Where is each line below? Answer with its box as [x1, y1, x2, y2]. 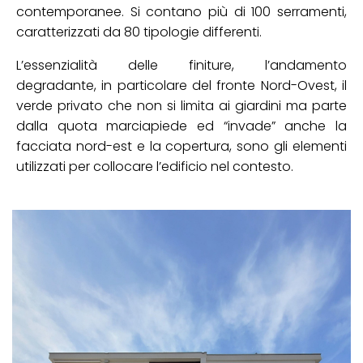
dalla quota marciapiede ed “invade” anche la [16, 116, 347, 135]
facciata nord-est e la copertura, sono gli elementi [16, 136, 347, 156]
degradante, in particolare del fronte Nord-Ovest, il [16, 75, 347, 95]
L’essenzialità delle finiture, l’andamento [16, 55, 347, 75]
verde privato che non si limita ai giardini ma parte [16, 96, 347, 115]
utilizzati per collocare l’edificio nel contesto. [16, 156, 293, 176]
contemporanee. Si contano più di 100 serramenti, [16, 2, 347, 21]
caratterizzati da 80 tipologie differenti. [16, 22, 262, 41]
